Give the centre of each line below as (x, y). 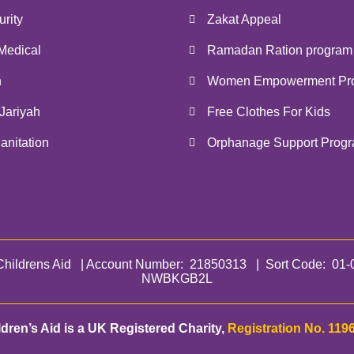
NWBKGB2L (177, 279)
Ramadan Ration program (279, 50)
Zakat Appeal (244, 19)
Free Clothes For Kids (268, 112)
